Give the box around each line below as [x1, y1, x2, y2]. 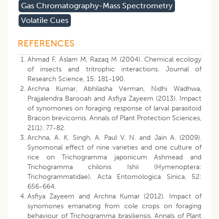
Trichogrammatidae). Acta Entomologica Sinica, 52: [27, 173, 201, 181]
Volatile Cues [21, 16, 68, 25]
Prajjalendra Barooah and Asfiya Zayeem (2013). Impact [27, 94, 201, 103]
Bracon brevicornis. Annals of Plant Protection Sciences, [27, 114, 201, 123]
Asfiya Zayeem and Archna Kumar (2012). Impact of [27, 192, 201, 201]
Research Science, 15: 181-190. [27, 75, 125, 84]
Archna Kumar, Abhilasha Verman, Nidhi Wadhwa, [27, 85, 201, 93]
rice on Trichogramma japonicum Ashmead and [27, 153, 201, 162]
